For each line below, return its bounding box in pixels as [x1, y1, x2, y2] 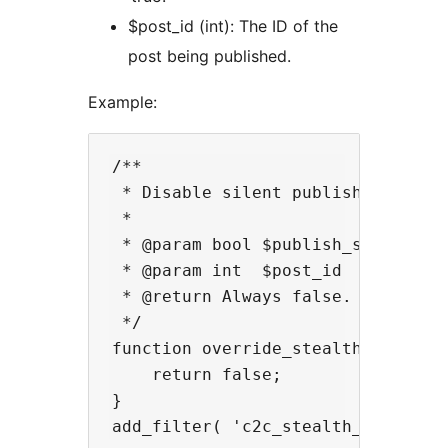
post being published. [128, 46, 291, 67]
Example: [88, 92, 157, 113]
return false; [112, 365, 282, 385]
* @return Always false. [112, 287, 352, 307]
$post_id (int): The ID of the [128, 16, 338, 37]
